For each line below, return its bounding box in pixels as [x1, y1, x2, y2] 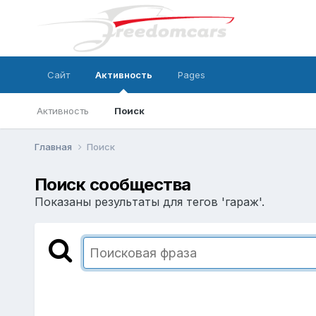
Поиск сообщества [34, 174, 191, 195]
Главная [34, 140, 74, 152]
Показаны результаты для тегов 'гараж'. [34, 194, 265, 209]
